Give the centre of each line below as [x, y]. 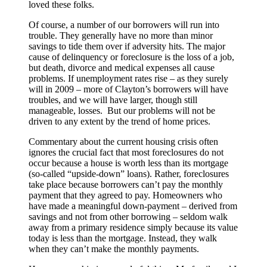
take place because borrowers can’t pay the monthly [126, 184]
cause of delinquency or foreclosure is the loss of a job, [131, 57]
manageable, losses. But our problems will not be [122, 110]
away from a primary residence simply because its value [133, 227]
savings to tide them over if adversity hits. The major [127, 46]
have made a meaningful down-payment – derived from [133, 206]
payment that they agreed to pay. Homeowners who [125, 195]
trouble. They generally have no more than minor [121, 35]
